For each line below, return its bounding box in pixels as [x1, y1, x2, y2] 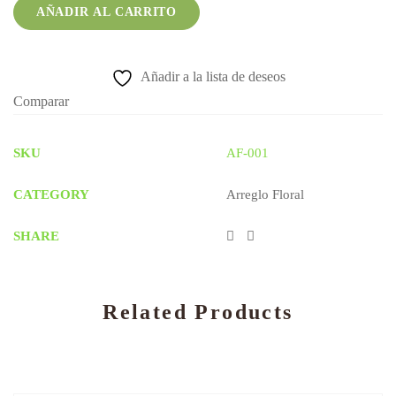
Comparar [13, 94, 69, 109]
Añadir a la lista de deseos [140, 69, 286, 84]
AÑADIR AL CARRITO [36, 5, 177, 19]
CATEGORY [13, 187, 89, 202]
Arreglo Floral [226, 187, 304, 202]
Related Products [103, 301, 293, 324]
